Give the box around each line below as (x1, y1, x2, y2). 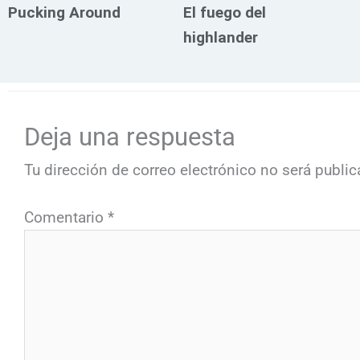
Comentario (24, 208, 108, 227)
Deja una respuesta (24, 121, 235, 152)
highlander (183, 27, 259, 47)
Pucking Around (8, 2, 121, 22)
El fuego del (183, 2, 267, 22)
